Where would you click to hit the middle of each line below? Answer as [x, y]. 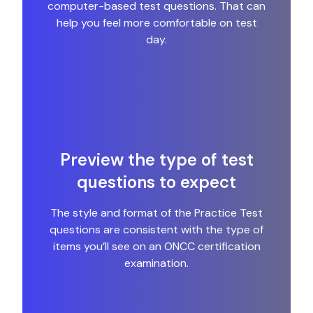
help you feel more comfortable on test [156, 23]
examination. [156, 263]
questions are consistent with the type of [156, 230]
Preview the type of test [156, 160]
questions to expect [156, 182]
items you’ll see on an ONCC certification [156, 247]
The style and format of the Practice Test [156, 213]
